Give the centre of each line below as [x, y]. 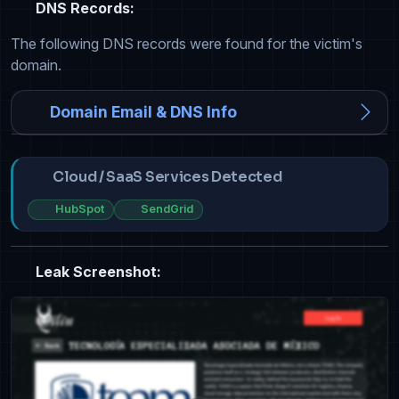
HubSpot [79, 209]
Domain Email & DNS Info [143, 112]
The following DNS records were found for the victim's [187, 44]
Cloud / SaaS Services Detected [167, 177]
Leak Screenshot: [97, 271]
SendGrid [167, 209]
